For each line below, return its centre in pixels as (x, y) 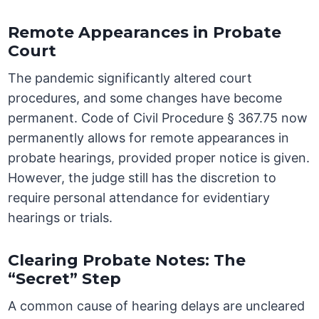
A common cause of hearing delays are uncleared (157, 306)
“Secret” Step (65, 279)
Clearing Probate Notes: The (127, 261)
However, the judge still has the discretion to (142, 178)
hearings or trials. (61, 218)
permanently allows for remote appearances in (149, 138)
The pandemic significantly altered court (130, 78)
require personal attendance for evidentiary (139, 198)
